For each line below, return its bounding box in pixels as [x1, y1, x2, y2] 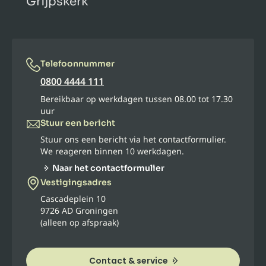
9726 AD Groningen [40, 205, 118, 216]
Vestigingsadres [40, 177, 112, 188]
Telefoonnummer [40, 58, 115, 69]
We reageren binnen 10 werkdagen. [40, 145, 184, 157]
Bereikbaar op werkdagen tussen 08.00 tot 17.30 [40, 93, 233, 104]
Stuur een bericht [40, 118, 115, 128]
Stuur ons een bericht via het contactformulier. [40, 134, 226, 145]
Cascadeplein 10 [40, 193, 106, 204]
